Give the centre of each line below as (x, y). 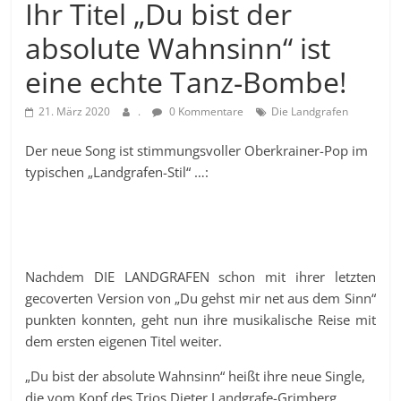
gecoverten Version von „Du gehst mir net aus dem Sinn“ (200, 299)
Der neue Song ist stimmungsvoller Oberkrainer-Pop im (197, 151)
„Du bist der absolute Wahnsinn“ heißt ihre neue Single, (196, 376)
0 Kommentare (205, 112)
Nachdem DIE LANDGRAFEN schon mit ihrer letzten (200, 277)
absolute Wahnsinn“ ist (178, 48)
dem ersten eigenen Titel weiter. (124, 341)
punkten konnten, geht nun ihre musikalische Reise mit (200, 320)
